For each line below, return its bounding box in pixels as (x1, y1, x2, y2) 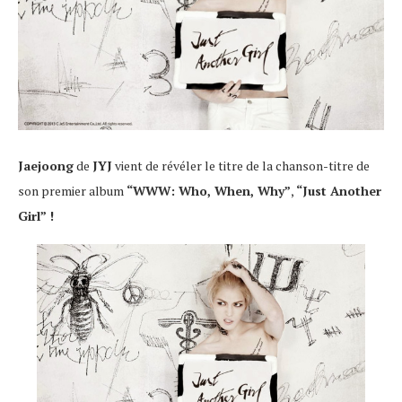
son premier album (18, 181, 124, 199)
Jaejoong (18, 156, 74, 174)
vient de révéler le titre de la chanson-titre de (112, 156, 370, 174)
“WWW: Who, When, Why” (124, 181, 291, 199)
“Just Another (296, 181, 381, 199)
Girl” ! (18, 206, 54, 224)
